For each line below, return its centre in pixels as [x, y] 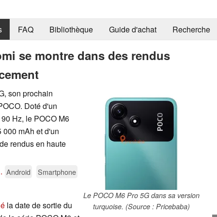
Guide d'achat [132, 30]
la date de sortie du [39, 205]
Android [18, 171]
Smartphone [57, 171]
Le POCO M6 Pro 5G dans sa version [141, 195]
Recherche [191, 30]
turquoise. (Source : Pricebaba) [141, 206]
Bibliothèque [71, 30]
